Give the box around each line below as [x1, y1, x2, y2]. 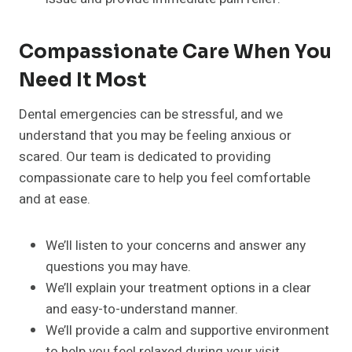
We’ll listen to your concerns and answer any [46, 236, 306, 256]
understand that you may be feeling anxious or [19, 126, 291, 146]
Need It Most [19, 68, 146, 93]
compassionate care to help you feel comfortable [19, 168, 310, 189]
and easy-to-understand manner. [46, 299, 238, 320]
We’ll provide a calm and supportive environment [46, 321, 329, 341]
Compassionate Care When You [19, 40, 332, 64]
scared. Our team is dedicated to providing [19, 147, 271, 167]
